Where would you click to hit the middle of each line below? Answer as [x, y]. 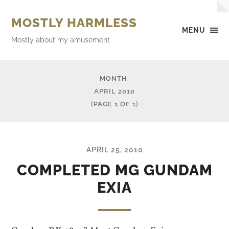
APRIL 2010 [114, 91]
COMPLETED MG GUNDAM [114, 170]
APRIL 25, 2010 [114, 150]
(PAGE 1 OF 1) [114, 104]
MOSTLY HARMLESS [74, 23]
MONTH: [114, 78]
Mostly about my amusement [61, 40]
